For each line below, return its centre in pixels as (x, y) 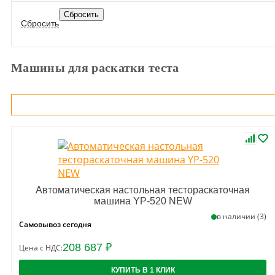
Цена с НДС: (41, 248)
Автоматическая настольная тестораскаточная (143, 190)
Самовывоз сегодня (55, 224)
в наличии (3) (242, 216)
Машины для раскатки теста (95, 68)
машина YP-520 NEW (143, 201)
